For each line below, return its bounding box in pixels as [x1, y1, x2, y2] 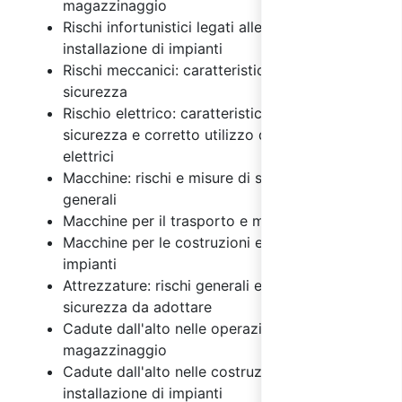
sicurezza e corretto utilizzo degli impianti [63, 125, 350, 144]
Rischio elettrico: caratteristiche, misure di [63, 103, 348, 122]
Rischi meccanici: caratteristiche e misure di [63, 60, 360, 79]
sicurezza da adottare [63, 297, 212, 316]
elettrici [63, 146, 114, 165]
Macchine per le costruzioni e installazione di [63, 232, 369, 251]
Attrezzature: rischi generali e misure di [63, 275, 328, 294]
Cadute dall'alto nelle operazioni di [63, 319, 300, 337]
